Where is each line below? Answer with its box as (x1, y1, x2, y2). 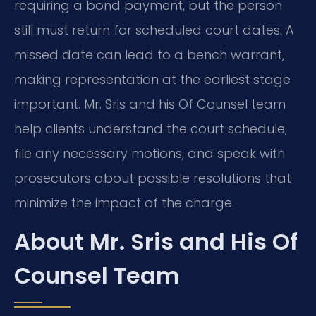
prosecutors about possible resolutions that (14, 169, 291, 187)
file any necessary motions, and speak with (14, 144, 285, 162)
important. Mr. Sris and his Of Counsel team (14, 95, 286, 113)
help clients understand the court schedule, (14, 119, 287, 138)
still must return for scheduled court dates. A (14, 20, 294, 39)
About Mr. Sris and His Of (14, 226, 298, 258)
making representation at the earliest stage (14, 70, 291, 88)
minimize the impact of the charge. (14, 193, 234, 212)
